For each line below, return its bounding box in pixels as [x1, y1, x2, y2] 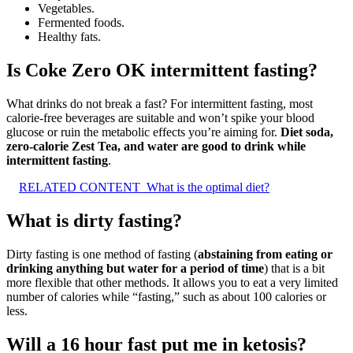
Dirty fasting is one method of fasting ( [6, 247, 198, 261]
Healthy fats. [38, 30, 101, 44]
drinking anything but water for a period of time [6, 261, 264, 275]
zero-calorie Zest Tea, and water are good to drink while [6, 139, 306, 154]
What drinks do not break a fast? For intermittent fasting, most [6, 97, 313, 111]
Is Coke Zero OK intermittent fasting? [6, 60, 318, 81]
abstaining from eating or [198, 247, 333, 261]
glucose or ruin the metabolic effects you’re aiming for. [6, 125, 281, 139]
